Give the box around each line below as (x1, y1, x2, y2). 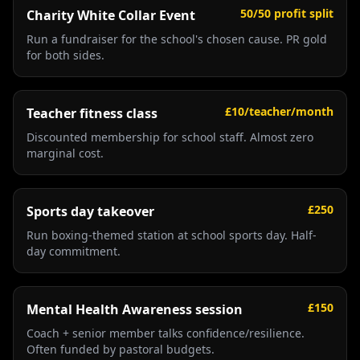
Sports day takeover (27, 202, 154, 220)
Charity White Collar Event (27, 6, 195, 24)
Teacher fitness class (27, 104, 157, 122)
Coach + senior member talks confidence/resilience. (27, 325, 305, 341)
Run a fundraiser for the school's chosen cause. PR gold (27, 31, 327, 47)
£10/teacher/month (225, 104, 333, 119)
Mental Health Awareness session (27, 301, 243, 318)
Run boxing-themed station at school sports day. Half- (27, 227, 317, 243)
